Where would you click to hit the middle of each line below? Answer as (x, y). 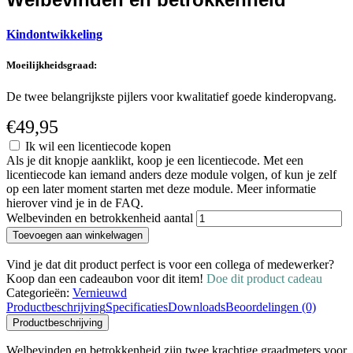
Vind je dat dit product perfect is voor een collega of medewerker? (170, 264)
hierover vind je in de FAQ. (75, 203)
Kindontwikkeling (54, 35)
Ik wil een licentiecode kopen (98, 146)
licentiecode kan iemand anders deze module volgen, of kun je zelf (171, 174)
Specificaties (137, 307)
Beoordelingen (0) (271, 307)
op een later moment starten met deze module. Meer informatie (161, 188)
